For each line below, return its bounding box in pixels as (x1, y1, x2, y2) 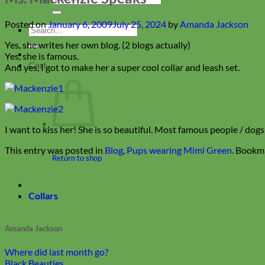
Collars (28, 190, 58, 202)
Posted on (5, 18, 48, 30)
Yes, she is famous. (5, 50, 79, 62)
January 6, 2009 (48, 18, 112, 30)
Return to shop (52, 153, 102, 163)
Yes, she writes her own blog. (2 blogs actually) (5, 38, 190, 50)
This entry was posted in (5, 144, 105, 156)
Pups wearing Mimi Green (127, 144, 232, 156)
